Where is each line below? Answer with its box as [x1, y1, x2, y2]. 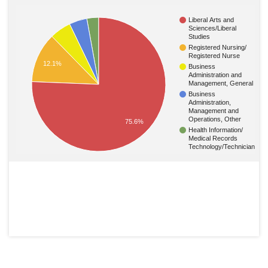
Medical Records [188, 135, 237, 142]
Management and [188, 107, 239, 115]
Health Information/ [188, 126, 243, 134]
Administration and [188, 71, 242, 79]
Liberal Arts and [188, 16, 234, 24]
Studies [188, 33, 210, 41]
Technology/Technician [188, 143, 255, 151]
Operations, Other [188, 115, 241, 123]
